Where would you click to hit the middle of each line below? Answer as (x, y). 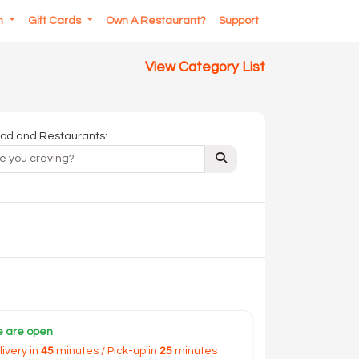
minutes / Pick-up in (106, 351)
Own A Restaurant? (156, 21)
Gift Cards (56, 21)
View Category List (205, 67)
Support (239, 21)
